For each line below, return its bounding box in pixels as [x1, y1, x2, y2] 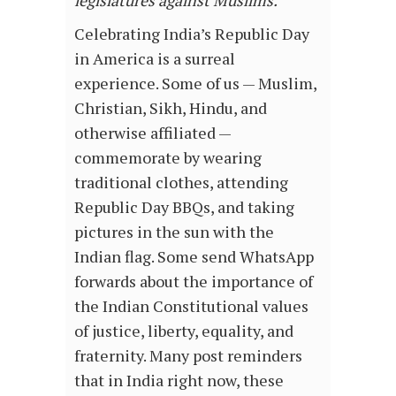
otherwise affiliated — [74, 121, 231, 143]
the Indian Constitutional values [74, 294, 308, 316]
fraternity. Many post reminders [74, 344, 302, 366]
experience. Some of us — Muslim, [74, 72, 316, 94]
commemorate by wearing [74, 146, 262, 168]
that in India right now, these [74, 369, 284, 391]
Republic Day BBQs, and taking [74, 195, 294, 217]
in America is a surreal [74, 47, 235, 69]
